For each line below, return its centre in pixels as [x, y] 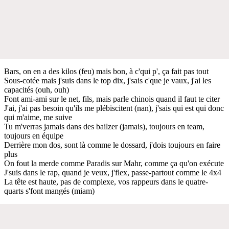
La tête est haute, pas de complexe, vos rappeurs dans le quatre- [106, 181]
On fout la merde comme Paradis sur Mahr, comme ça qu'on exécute [114, 163]
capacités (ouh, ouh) [37, 89]
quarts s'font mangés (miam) [49, 191]
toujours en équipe [34, 135]
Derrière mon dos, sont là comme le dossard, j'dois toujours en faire [112, 145]
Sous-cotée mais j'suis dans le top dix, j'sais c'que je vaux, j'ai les [108, 80]
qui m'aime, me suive [38, 117]
